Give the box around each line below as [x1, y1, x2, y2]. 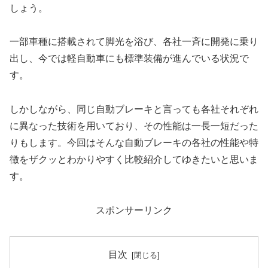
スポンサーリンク [96, 205, 172, 215]
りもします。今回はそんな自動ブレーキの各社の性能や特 [10, 138, 258, 148]
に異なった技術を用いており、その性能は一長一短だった [10, 121, 258, 132]
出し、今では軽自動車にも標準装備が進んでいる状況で [10, 53, 249, 64]
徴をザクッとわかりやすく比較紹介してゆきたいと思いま [10, 154, 258, 165]
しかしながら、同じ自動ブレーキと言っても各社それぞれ [10, 104, 258, 115]
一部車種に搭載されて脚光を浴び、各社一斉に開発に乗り [10, 36, 258, 47]
